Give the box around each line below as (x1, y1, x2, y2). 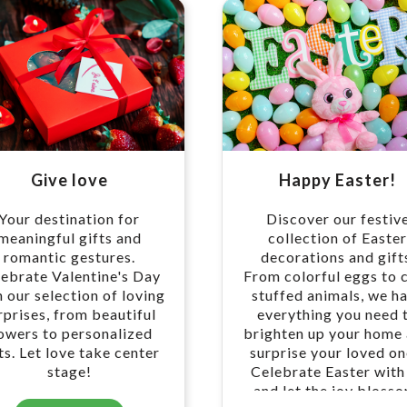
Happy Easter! (279, 169, 397, 190)
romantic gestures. (3, 247, 135, 265)
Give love (30, 169, 108, 190)
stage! (46, 362, 92, 380)
